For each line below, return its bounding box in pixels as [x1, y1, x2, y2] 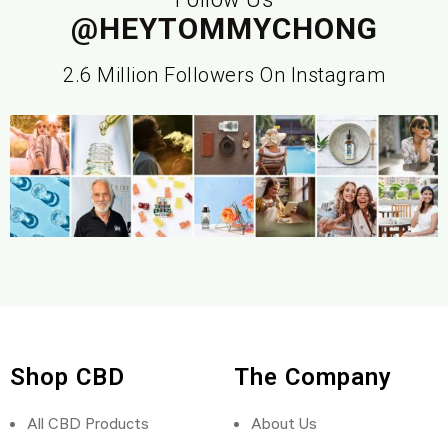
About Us [251, 412, 317, 433]
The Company [234, 362, 392, 391]
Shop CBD [10, 362, 125, 391]
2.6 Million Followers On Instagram [63, 63, 385, 88]
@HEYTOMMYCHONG [70, 11, 378, 47]
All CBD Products [27, 412, 149, 433]
